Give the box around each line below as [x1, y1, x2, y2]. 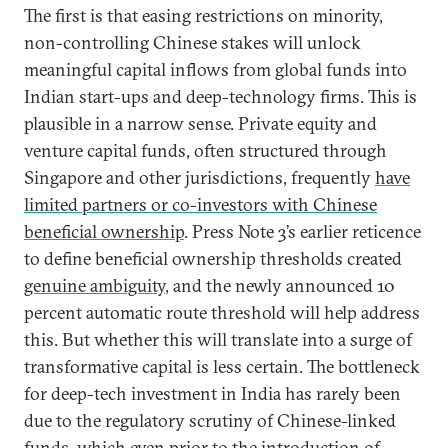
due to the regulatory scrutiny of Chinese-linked [24, 409, 396, 432]
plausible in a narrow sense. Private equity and [24, 112, 377, 135]
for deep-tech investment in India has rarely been [24, 382, 401, 405]
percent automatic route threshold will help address [24, 301, 420, 324]
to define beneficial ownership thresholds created [24, 247, 402, 270]
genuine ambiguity [24, 274, 165, 297]
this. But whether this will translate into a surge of [24, 328, 412, 351]
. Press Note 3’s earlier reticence [184, 220, 421, 243]
